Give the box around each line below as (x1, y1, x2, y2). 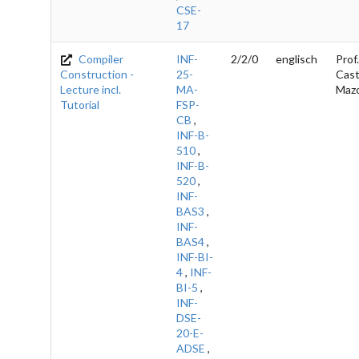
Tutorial (60, 97, 99, 111)
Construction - (60, 67, 134, 81)
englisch (276, 51, 317, 66)
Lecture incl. (60, 82, 121, 96)
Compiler (76, 51, 124, 66)
